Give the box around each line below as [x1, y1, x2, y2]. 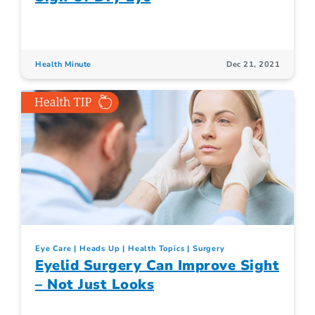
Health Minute [35, 58, 91, 70]
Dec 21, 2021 [226, 58, 280, 70]
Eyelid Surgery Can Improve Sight [35, 255, 279, 275]
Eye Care [35, 243, 72, 254]
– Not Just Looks [35, 274, 154, 294]
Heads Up [79, 243, 120, 254]
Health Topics [128, 243, 185, 254]
